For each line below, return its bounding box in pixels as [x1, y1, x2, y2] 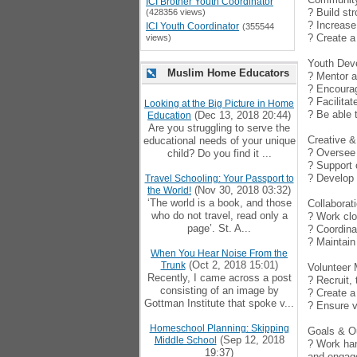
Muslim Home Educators [167, 67, 289, 79]
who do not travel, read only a [151, 210, 288, 222]
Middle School [154, 335, 217, 346]
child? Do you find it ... [167, 147, 272, 159]
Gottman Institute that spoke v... [144, 297, 294, 309]
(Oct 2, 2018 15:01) [185, 259, 278, 271]
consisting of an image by [159, 284, 279, 296]
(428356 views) [146, 7, 206, 17]
